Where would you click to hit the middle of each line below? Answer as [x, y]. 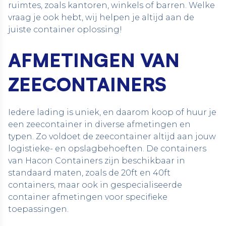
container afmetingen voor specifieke [88, 197]
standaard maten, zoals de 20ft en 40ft [89, 173]
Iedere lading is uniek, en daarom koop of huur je [112, 112]
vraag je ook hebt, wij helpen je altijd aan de [101, 17]
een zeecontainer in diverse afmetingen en [99, 124]
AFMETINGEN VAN [94, 60]
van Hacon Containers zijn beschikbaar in [97, 161]
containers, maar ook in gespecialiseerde [95, 185]
